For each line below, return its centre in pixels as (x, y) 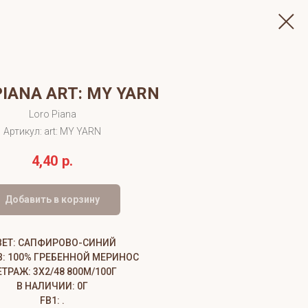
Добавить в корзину (52, 200)
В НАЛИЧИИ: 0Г (52, 286)
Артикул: (24, 131)
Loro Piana (52, 114)
